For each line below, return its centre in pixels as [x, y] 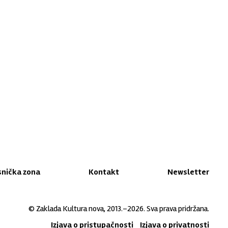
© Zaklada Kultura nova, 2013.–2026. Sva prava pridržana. [119, 209]
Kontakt [104, 172]
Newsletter [189, 172]
